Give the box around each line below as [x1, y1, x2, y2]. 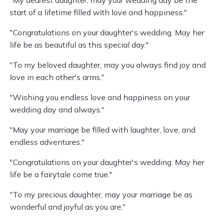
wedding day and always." [10, 105, 105, 114]
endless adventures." [10, 137, 84, 147]
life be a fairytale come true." [10, 169, 112, 179]
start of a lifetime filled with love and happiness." [10, 7, 187, 17]
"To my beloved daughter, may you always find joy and [10, 60, 206, 70]
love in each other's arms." [10, 72, 105, 82]
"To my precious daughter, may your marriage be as [10, 190, 192, 199]
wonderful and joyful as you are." [10, 202, 126, 212]
